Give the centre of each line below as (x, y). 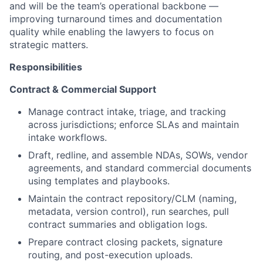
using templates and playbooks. (99, 181)
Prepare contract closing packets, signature (125, 242)
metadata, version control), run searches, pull (129, 211)
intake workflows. (68, 137)
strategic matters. (49, 45)
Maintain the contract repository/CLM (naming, (132, 198)
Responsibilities (46, 67)
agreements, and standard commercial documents (140, 168)
